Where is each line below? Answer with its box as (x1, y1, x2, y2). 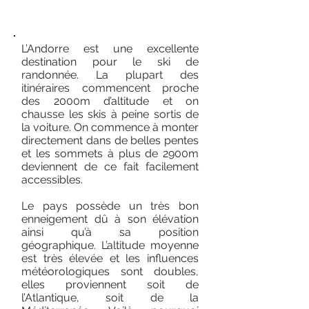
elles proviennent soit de (21, 278, 199, 291)
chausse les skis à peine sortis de (21, 108, 199, 121)
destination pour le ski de (21, 55, 199, 68)
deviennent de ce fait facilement (21, 160, 199, 173)
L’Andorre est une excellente (21, 42, 199, 55)
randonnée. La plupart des (21, 68, 199, 81)
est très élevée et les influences (21, 252, 199, 265)
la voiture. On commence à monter (21, 121, 199, 134)
